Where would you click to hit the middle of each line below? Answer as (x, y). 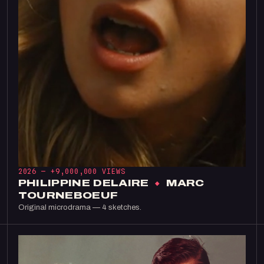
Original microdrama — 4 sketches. (80, 207)
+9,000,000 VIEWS (88, 172)
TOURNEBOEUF (68, 196)
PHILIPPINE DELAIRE (85, 183)
